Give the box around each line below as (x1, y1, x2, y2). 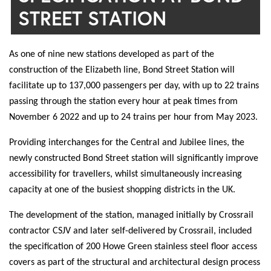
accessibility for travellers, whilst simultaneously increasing (9, 169, 242, 179)
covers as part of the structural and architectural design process (9, 257, 260, 267)
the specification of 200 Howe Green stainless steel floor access (9, 241, 257, 252)
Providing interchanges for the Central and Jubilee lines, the (9, 137, 244, 148)
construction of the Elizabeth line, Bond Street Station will (9, 65, 235, 75)
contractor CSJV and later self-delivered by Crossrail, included (9, 226, 252, 236)
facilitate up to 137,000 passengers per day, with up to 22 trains (9, 80, 259, 91)
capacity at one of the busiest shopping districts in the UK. (9, 184, 235, 195)
